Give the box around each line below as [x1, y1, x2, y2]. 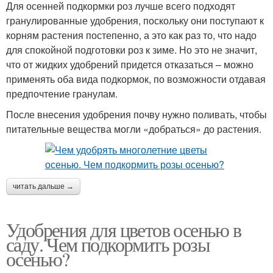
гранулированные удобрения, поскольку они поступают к [6, 13, 264, 28]
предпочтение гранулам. [6, 87, 118, 101]
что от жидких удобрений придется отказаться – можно [6, 57, 253, 72]
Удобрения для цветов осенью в [6, 216, 241, 243]
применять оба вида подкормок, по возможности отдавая [6, 72, 266, 87]
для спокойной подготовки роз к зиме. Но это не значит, [6, 43, 257, 57]
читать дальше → [13, 182, 74, 191]
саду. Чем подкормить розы [6, 231, 210, 258]
